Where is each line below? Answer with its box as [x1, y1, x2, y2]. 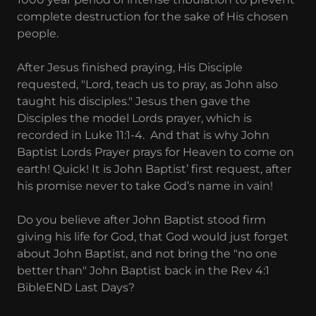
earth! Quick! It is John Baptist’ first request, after [17, 162, 291, 176]
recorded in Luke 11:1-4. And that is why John [17, 128, 269, 142]
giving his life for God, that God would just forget [17, 229, 288, 243]
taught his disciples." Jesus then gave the [17, 94, 250, 108]
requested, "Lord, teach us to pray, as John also [17, 77, 278, 91]
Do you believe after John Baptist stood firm [17, 212, 266, 226]
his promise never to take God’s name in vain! [17, 178, 273, 193]
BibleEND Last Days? [17, 280, 138, 294]
